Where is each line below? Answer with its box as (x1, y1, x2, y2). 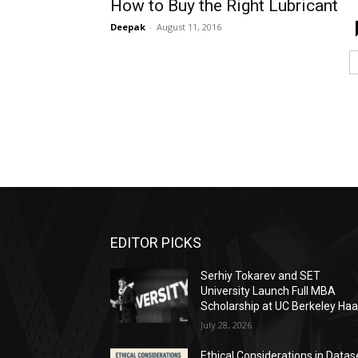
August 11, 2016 (157, 21, 221, 33)
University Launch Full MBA (201, 284, 336, 298)
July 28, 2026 (201, 319, 253, 332)
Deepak (110, 21, 145, 33)
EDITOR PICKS (110, 234, 201, 252)
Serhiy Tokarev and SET (201, 269, 321, 283)
